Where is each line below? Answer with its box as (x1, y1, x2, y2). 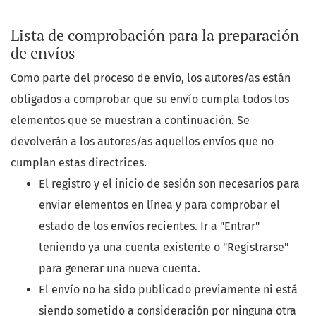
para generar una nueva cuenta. (39, 262, 200, 276)
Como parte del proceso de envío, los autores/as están (11, 71, 291, 85)
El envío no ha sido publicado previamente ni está (39, 283, 298, 297)
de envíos (11, 43, 75, 63)
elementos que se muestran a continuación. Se (11, 114, 250, 128)
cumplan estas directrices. (11, 156, 147, 170)
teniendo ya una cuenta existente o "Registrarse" (39, 241, 288, 255)
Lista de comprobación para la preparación (11, 25, 299, 46)
